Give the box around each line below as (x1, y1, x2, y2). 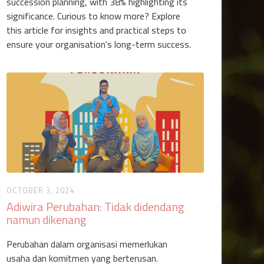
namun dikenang (6, 210, 87, 229)
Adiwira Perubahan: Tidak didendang (6, 197, 184, 216)
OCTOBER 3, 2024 (6, 184, 75, 196)
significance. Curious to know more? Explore (6, 9, 181, 23)
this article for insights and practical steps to (6, 23, 187, 37)
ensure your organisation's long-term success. (6, 37, 192, 51)
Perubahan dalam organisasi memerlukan (6, 237, 168, 251)
